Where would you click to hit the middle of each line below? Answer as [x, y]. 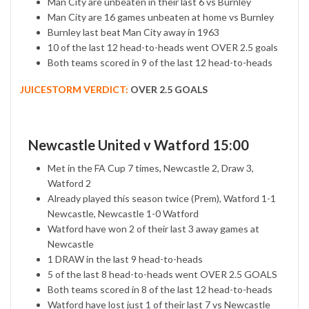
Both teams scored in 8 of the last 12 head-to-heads [160, 290]
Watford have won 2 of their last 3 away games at [153, 229]
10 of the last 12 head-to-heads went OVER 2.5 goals [163, 48]
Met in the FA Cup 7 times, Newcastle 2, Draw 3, [151, 168]
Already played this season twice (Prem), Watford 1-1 [162, 199]
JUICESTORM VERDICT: [74, 90]
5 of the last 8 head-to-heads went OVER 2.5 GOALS [162, 275]
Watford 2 [69, 183]
